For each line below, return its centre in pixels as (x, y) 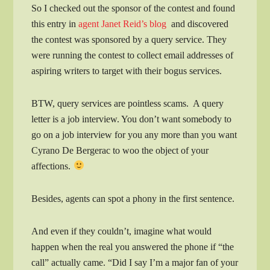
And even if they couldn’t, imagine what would (122, 231)
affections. (52, 166)
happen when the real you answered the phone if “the (133, 246)
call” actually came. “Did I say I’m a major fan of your (135, 262)
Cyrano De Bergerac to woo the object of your (120, 150)
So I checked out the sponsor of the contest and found (133, 8)
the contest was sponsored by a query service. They (129, 39)
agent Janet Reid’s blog (125, 24)
